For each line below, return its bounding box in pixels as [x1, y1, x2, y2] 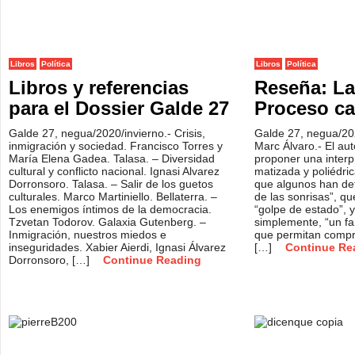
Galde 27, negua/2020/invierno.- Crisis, [9, 127, 205, 139]
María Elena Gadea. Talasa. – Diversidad [9, 152, 215, 165]
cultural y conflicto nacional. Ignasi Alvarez [9, 165, 219, 177]
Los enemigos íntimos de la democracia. [9, 203, 212, 216]
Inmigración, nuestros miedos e [9, 228, 166, 241]
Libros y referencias [9, 77, 189, 98]
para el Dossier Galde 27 [9, 97, 229, 119]
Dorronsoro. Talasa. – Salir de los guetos [9, 177, 213, 190]
